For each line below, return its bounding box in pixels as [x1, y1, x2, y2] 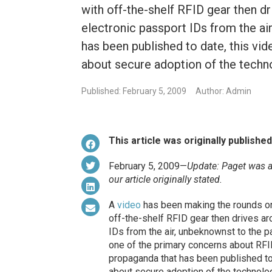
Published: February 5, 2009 [81, 86, 187, 97]
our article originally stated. [108, 174, 222, 186]
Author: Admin [195, 86, 252, 97]
